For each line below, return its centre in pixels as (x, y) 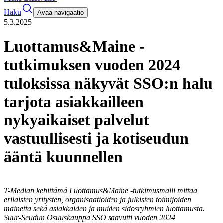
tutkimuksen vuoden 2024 (92, 65)
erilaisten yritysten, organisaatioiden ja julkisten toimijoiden (98, 199)
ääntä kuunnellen (63, 157)
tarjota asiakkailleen (74, 102)
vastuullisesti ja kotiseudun (96, 139)
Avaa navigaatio (60, 13)
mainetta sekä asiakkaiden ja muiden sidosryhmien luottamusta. (104, 208)
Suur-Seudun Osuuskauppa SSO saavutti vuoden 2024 (90, 217)
